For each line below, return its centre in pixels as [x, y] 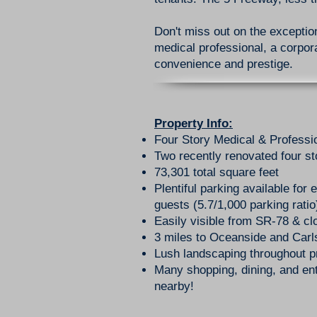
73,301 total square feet [217, 172]
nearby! [174, 286]
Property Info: [194, 123]
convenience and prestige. [224, 64]
